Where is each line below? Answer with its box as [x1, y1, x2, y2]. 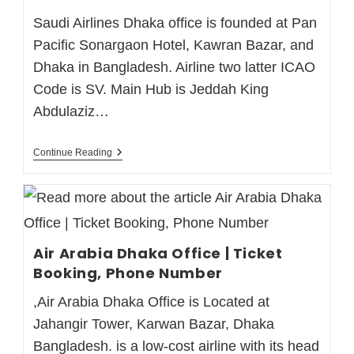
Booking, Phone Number [33, 262, 223, 283]
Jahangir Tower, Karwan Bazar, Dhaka [33, 315, 275, 332]
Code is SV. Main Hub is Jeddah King [33, 81, 269, 97]
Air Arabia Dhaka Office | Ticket [33, 243, 283, 263]
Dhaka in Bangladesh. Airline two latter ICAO [33, 58, 316, 75]
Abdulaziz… [33, 103, 110, 119]
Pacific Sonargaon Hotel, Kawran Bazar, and [33, 36, 314, 53]
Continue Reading [33, 146, 113, 158]
